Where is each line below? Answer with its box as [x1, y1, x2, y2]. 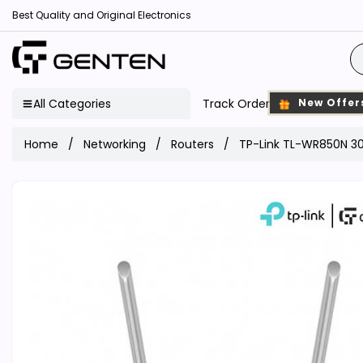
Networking [83, 135, 146, 152]
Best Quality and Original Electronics [12, 8, 191, 22]
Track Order [203, 95, 270, 112]
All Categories [33, 95, 111, 112]
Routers [171, 135, 214, 152]
